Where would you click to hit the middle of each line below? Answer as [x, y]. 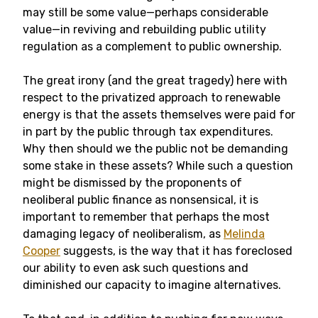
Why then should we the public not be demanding [155, 149]
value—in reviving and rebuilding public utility [144, 29]
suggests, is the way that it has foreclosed [176, 251]
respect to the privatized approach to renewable [152, 98]
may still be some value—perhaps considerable [146, 12]
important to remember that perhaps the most [146, 217]
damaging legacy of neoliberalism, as [123, 234]
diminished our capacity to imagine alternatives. [152, 285]
